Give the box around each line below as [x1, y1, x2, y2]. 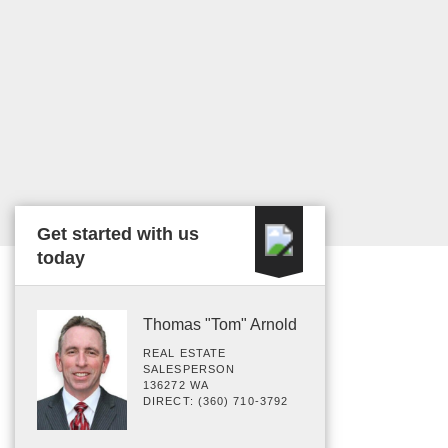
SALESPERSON [143, 363, 236, 375]
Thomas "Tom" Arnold [143, 316, 297, 333]
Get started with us [37, 224, 199, 244]
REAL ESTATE [143, 347, 227, 359]
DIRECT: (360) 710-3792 [143, 395, 289, 407]
